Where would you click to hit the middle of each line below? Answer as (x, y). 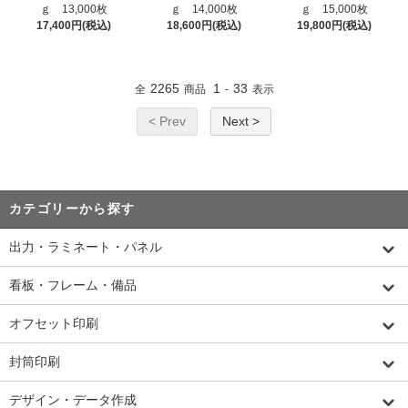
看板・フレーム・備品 (73, 286)
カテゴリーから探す (72, 209)
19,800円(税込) (334, 26)
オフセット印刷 (54, 324)
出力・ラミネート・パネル (86, 247)
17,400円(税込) (74, 26)
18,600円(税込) (204, 26)
